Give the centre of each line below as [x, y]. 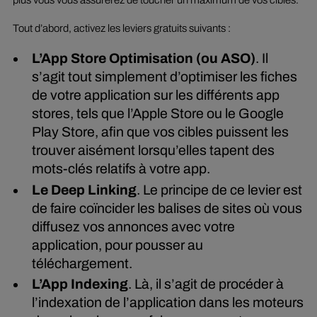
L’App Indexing [80, 284]
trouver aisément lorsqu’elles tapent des [154, 150]
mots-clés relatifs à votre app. [123, 168]
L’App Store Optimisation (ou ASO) [144, 58]
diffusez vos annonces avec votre [134, 226]
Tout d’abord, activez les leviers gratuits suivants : [122, 29]
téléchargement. [84, 263]
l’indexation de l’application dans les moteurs [168, 303]
